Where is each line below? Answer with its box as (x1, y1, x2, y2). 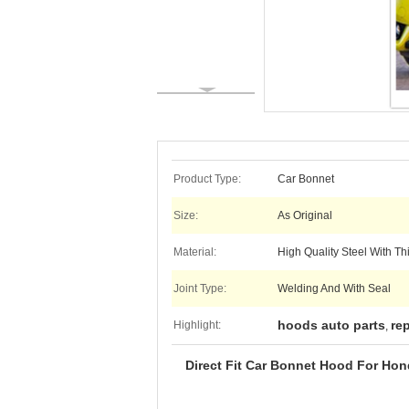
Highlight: (173, 319, 221, 331)
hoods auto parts (278, 318, 385, 332)
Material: (173, 246, 216, 258)
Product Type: (173, 173, 241, 185)
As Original (278, 209, 332, 222)
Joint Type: (173, 282, 226, 295)
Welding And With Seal (278, 282, 391, 295)
